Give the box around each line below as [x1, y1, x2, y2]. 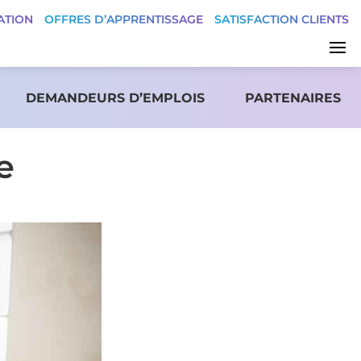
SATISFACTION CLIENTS [214, 12, 349, 27]
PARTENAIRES [244, 89, 341, 106]
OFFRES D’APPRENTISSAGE [44, 12, 203, 27]
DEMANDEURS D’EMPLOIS [25, 89, 205, 106]
